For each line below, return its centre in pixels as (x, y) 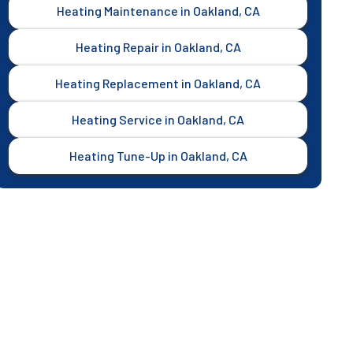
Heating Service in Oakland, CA (158, 119)
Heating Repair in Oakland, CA (158, 47)
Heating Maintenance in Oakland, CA (158, 11)
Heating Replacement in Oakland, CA (158, 83)
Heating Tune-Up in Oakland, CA (158, 156)
